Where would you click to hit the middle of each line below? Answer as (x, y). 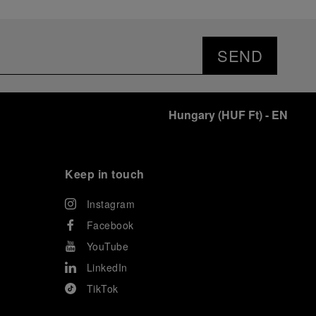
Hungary (192, 115)
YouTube (107, 247)
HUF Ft (240, 115)
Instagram (110, 204)
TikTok (102, 289)
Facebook (110, 225)
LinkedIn (107, 268)
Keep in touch (105, 174)
